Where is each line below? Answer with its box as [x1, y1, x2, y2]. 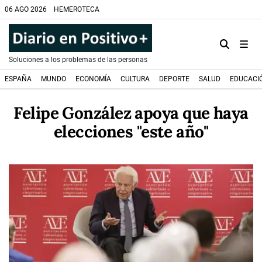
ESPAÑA [5, 75, 32, 83]
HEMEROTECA [54, 5, 99, 13]
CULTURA [120, 75, 150, 83]
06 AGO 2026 [5, 5, 47, 13]
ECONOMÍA [75, 75, 111, 83]
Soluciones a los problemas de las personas [9, 56, 147, 64]
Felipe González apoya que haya [13, 102, 249, 123]
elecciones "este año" [53, 121, 209, 142]
